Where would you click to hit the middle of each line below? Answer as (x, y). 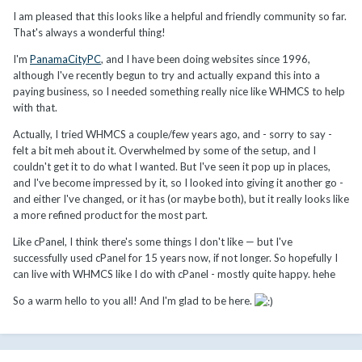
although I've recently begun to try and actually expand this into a (166, 75)
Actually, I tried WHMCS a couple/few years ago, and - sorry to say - (173, 134)
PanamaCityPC (65, 59)
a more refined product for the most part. (110, 215)
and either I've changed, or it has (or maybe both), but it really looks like (181, 198)
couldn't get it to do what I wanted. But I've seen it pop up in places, (172, 166)
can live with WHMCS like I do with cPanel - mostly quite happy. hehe (174, 274)
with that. (35, 107)
